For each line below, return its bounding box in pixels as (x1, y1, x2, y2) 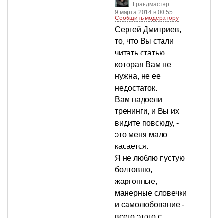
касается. (115, 142, 148, 151)
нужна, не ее (115, 72, 161, 81)
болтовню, (115, 165, 152, 174)
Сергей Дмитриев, (115, 25, 181, 34)
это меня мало (115, 130, 167, 139)
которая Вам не (115, 60, 171, 69)
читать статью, (115, 49, 167, 57)
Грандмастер (133, 1, 169, 8)
